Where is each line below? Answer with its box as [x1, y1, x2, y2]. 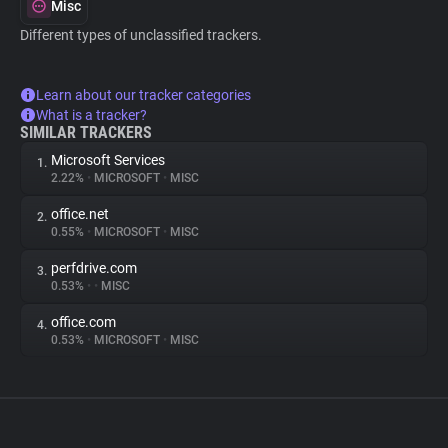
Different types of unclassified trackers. [20, 27, 262, 43]
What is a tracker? [36, 107, 147, 123]
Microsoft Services [51, 152, 165, 168]
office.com [51, 314, 116, 330]
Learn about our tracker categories [36, 87, 251, 103]
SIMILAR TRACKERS [20, 123, 152, 142]
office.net [51, 206, 109, 222]
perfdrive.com [51, 260, 137, 276]
